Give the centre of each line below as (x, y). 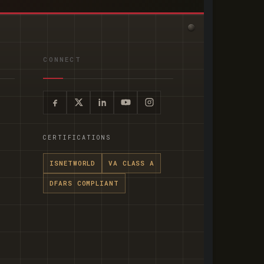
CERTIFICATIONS (77, 137)
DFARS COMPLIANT (84, 183)
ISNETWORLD (73, 163)
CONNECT (62, 59)
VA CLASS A (131, 163)
